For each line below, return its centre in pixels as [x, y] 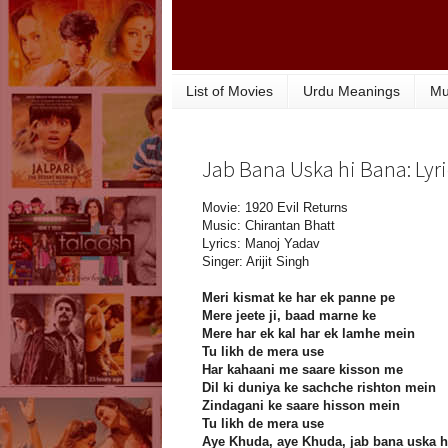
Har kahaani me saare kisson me [302, 370]
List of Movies [229, 91]
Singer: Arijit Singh [255, 262]
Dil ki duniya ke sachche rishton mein [319, 388]
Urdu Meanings [351, 91]
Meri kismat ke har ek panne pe [298, 298]
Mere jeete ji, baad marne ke [289, 316]
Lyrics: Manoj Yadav [261, 244]
